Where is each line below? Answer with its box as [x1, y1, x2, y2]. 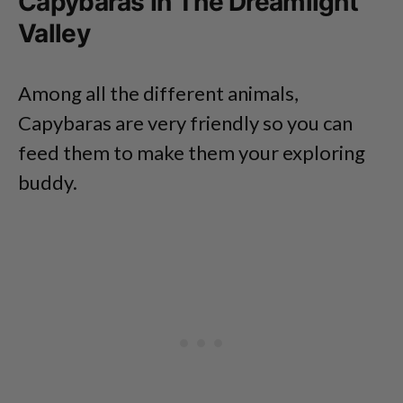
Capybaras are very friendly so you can [18, 111, 353, 136]
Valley [18, 18, 90, 49]
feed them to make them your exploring [18, 140, 365, 166]
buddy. [18, 170, 77, 195]
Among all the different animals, [18, 81, 299, 106]
